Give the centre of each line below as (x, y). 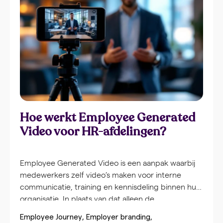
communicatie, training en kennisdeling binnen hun (110, 187)
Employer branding (118, 218)
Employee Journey (51, 218)
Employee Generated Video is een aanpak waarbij (108, 163)
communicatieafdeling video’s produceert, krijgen (108, 211)
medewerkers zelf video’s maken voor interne (101, 175)
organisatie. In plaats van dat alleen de (87, 199)
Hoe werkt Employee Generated (108, 118)
